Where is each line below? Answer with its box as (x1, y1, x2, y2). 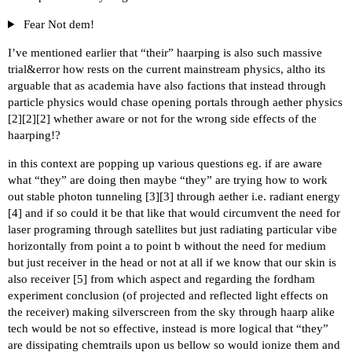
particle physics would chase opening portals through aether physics (8, 95, 343, 108)
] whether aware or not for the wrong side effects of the (46, 112, 317, 125)
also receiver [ (8, 272, 77, 285)
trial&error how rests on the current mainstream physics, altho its (8, 62, 325, 75)
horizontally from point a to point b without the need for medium (8, 239, 326, 252)
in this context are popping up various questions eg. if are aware (8, 156, 322, 170)
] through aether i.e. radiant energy (170, 189, 340, 203)
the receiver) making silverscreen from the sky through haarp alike (8, 305, 335, 318)
